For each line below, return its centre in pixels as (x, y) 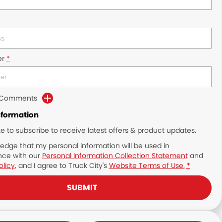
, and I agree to (41, 166)
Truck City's (87, 166)
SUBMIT (82, 188)
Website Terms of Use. (147, 166)
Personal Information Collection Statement (115, 156)
